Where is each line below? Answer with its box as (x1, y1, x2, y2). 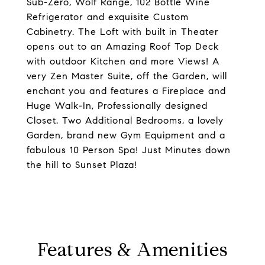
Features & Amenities (37, 238, 228, 261)
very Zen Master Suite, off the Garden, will (27, 70, 227, 82)
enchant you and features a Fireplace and (27, 85, 226, 96)
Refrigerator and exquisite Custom (27, 11, 189, 22)
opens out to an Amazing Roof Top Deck (27, 41, 219, 52)
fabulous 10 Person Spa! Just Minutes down (27, 144, 231, 156)
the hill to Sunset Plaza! (27, 159, 137, 170)
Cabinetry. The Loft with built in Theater (27, 26, 219, 37)
